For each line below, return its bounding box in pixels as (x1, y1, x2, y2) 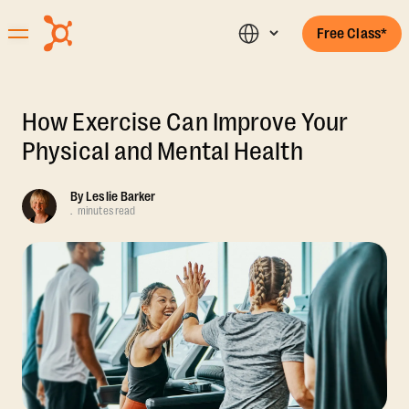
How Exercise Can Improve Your (22, 108, 348, 137)
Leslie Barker (86, 189, 156, 204)
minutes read (78, 204, 136, 217)
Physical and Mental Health (22, 137, 303, 166)
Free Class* (316, 25, 387, 42)
